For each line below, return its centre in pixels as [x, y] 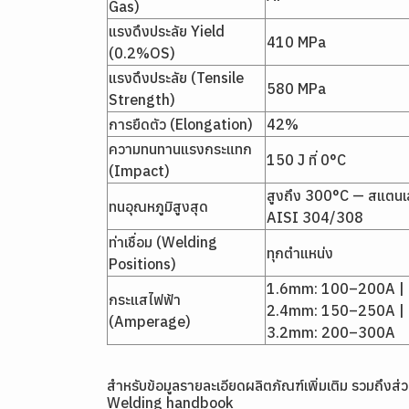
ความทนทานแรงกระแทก [180, 149]
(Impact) [139, 171]
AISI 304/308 [315, 217]
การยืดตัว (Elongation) [181, 124]
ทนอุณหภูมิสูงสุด [158, 206]
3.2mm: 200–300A [331, 332]
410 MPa [296, 42]
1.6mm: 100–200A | [336, 288]
